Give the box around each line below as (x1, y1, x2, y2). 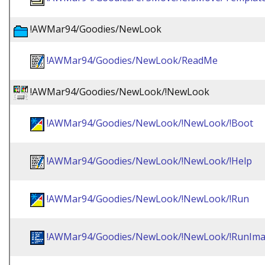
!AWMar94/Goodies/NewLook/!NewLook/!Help (47, 154, 252, 167)
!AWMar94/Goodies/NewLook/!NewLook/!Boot (47, 117, 253, 130)
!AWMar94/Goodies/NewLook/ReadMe (47, 54, 218, 67)
